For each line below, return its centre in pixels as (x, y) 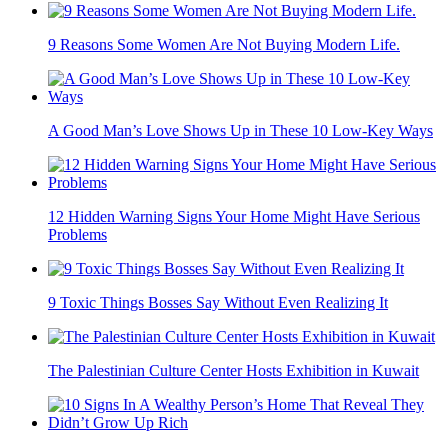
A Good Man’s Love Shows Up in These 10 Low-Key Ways (240, 131)
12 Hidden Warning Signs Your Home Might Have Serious (234, 217)
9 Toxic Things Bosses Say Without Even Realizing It (218, 303)
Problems (77, 235)
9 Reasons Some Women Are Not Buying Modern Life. (224, 45)
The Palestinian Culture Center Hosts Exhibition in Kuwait (233, 371)
